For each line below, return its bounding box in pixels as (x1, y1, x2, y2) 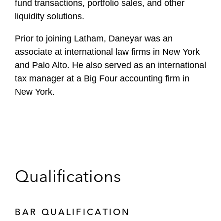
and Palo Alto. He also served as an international (15, 60, 206, 70)
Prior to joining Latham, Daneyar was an (15, 34, 173, 43)
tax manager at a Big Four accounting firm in (15, 74, 189, 83)
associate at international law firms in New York (15, 47, 200, 57)
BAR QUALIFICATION (15, 206, 131, 218)
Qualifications (15, 166, 121, 186)
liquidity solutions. (15, 11, 84, 21)
